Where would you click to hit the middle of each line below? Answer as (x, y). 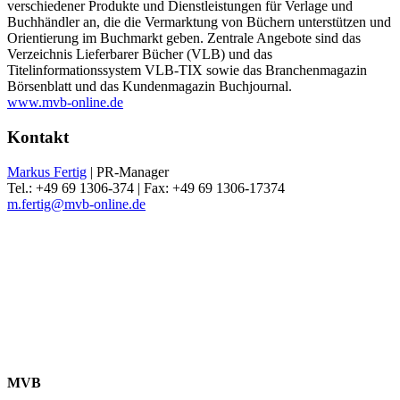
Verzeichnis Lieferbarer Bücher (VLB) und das (140, 54)
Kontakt (38, 137)
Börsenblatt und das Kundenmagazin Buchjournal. (150, 87)
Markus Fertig (47, 171)
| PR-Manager (128, 171)
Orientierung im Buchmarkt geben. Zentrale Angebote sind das (184, 38)
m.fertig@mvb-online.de (76, 204)
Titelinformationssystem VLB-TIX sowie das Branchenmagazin (187, 71)
